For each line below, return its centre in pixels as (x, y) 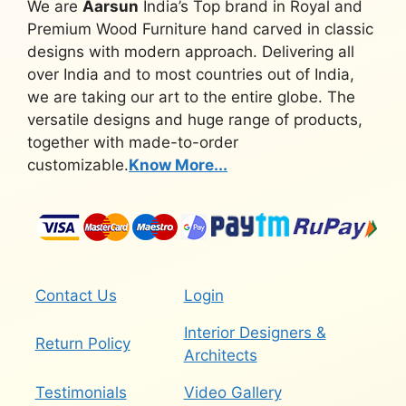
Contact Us (76, 295)
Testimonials (81, 392)
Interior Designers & (255, 332)
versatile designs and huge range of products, (195, 119)
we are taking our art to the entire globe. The (191, 97)
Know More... (178, 164)
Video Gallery (232, 392)
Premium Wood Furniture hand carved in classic (200, 29)
